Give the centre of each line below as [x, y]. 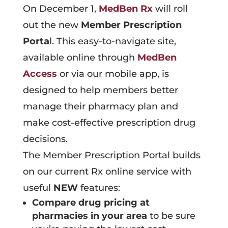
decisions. [45, 139]
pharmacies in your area [89, 216]
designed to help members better [100, 90]
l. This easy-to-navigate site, [112, 41]
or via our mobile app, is [113, 74]
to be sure [171, 216]
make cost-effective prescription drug [109, 122]
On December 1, [61, 8]
